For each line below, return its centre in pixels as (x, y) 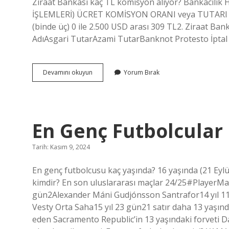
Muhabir (104, 90)
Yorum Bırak (142, 72)
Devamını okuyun (68, 72)
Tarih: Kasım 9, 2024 (61, 147)
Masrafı (103, 99)
